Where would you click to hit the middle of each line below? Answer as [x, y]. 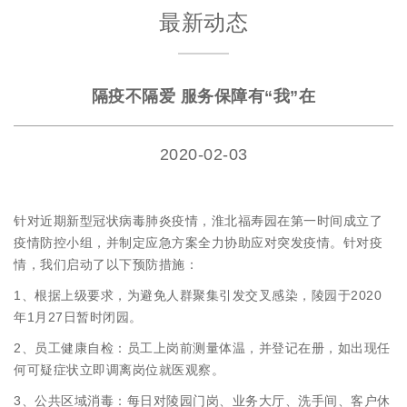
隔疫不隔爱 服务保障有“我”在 [203, 97]
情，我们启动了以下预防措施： [106, 265]
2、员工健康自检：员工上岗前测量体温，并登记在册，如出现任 [202, 348]
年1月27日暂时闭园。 [78, 318]
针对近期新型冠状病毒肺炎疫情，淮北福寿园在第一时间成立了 [198, 221]
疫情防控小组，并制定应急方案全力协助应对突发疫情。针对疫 [198, 243]
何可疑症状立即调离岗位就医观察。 [119, 370]
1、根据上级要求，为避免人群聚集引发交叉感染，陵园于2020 [198, 296]
